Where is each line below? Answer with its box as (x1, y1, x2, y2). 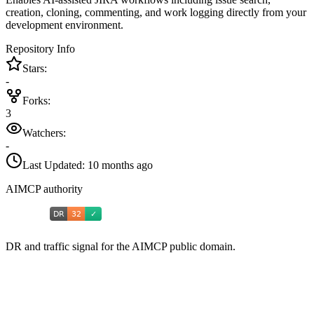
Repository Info (6, 43, 75, 55)
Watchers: (22, 127, 66, 139)
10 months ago (88, 159, 153, 172)
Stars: (22, 62, 47, 75)
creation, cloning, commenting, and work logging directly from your (6, 6, 306, 19)
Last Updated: (22, 159, 88, 172)
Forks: (22, 95, 50, 107)
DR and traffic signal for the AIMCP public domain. (6, 240, 235, 253)
